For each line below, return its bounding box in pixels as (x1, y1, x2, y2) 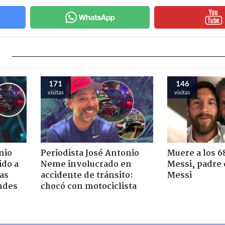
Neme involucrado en (40, 157, 132, 171)
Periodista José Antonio (40, 146, 139, 160)
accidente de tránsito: (40, 168, 133, 182)
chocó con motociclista (40, 179, 137, 193)
